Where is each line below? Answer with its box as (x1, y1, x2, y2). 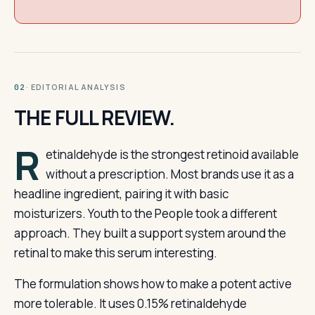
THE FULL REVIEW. (14, 104, 175, 131)
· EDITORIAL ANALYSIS (25, 82, 126, 92)
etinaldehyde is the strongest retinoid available (45, 146, 299, 162)
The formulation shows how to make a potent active (14, 276, 292, 292)
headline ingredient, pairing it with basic (14, 186, 229, 202)
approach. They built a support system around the (14, 225, 286, 241)
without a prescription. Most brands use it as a (45, 166, 294, 182)
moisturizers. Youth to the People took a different (14, 205, 277, 221)
